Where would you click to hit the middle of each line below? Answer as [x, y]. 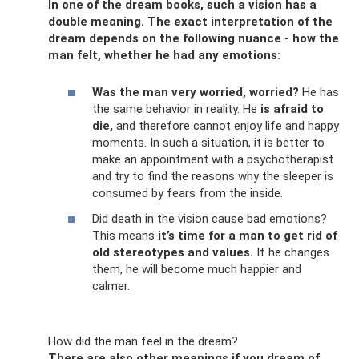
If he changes [291, 252]
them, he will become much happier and [197, 269]
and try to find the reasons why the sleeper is [213, 177]
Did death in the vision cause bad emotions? [210, 218]
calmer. [111, 286]
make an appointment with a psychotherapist [213, 160]
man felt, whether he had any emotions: [164, 55]
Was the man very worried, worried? [196, 93]
